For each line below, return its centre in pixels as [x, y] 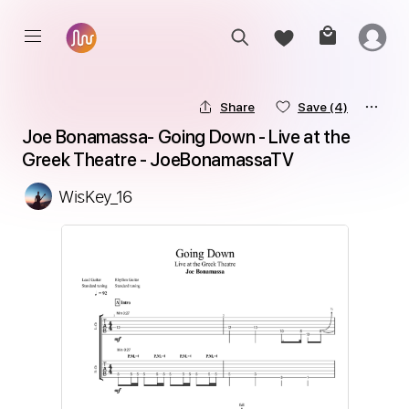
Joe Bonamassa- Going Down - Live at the [186, 137]
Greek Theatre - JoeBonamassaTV [158, 160]
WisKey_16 [95, 196]
